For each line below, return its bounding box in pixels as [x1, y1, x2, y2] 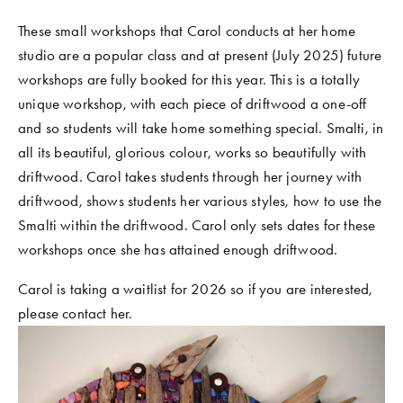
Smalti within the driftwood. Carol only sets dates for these [18, 215, 376, 234]
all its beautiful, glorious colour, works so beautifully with [18, 142, 367, 161]
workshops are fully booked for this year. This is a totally [18, 69, 361, 88]
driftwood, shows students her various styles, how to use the [18, 191, 382, 210]
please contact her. [18, 303, 133, 322]
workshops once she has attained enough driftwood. [18, 239, 338, 258]
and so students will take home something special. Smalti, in [18, 118, 384, 137]
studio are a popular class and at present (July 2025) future [18, 45, 382, 64]
